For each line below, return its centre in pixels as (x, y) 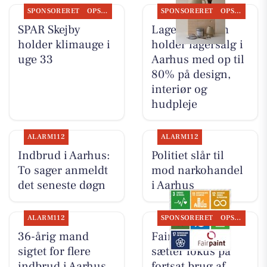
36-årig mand (53, 237)
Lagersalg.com (190, 30)
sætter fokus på (191, 252)
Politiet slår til (187, 155)
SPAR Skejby (49, 30)
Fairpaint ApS (186, 237)
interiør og (179, 89)
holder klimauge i (64, 44)
